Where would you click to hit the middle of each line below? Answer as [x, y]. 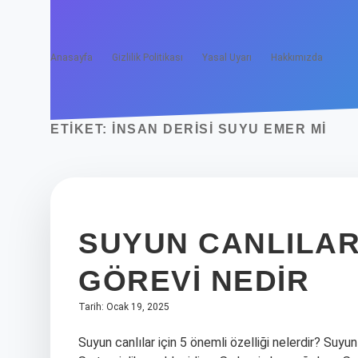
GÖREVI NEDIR [194, 281]
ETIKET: [81, 129]
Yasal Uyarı [227, 58]
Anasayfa [72, 58]
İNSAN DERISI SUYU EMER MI [219, 129]
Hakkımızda [297, 58]
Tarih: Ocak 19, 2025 [124, 307]
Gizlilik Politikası [147, 58]
